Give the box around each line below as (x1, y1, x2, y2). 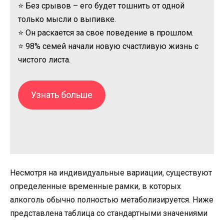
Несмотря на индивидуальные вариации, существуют (10, 168, 212, 178)
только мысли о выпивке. (18, 14, 116, 24)
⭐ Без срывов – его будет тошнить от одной (18, 1, 184, 11)
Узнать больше (30, 89, 92, 100)
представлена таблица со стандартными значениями (10, 208, 207, 218)
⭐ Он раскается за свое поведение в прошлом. (18, 28, 193, 38)
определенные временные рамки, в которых (10, 181, 181, 191)
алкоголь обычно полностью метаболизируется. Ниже (10, 195, 213, 205)
